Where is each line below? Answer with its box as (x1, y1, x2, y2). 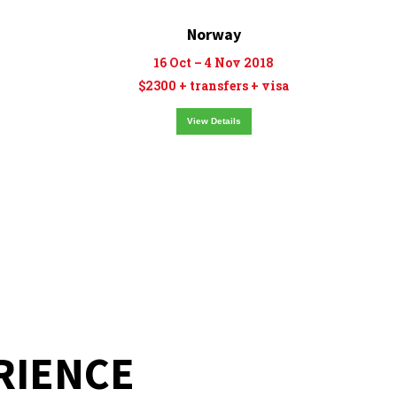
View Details (186, 116, 241, 126)
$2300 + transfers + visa (138, 77, 289, 94)
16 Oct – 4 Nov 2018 (153, 54, 274, 71)
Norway (186, 24, 241, 44)
